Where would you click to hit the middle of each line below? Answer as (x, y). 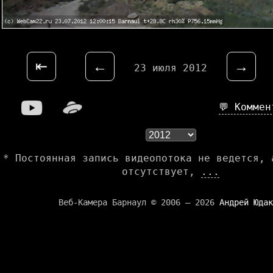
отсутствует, (161, 172)
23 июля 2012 (171, 68)
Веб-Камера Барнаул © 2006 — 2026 (139, 203)
